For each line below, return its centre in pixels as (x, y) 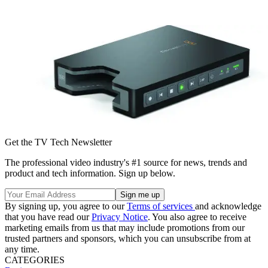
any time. (22, 249)
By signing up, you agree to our (66, 206)
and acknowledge (228, 206)
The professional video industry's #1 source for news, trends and (126, 163)
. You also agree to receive (197, 217)
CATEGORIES (35, 260)
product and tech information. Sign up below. (90, 173)
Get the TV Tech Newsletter (58, 142)
